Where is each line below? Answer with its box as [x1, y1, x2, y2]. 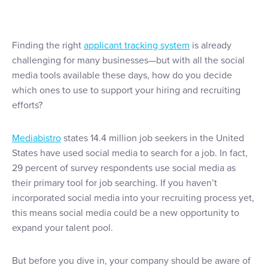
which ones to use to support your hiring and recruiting [12, 84, 240, 97]
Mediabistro [12, 132, 61, 145]
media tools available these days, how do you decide [12, 69, 232, 82]
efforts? [12, 99, 42, 112]
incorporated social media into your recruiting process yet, [12, 192, 254, 205]
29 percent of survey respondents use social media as [12, 162, 236, 175]
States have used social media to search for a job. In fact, [12, 147, 248, 160]
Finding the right [12, 39, 84, 52]
